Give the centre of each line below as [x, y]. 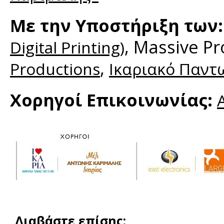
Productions [55, 69]
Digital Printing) [67, 47]
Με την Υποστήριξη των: [116, 25]
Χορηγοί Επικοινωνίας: [113, 100]
